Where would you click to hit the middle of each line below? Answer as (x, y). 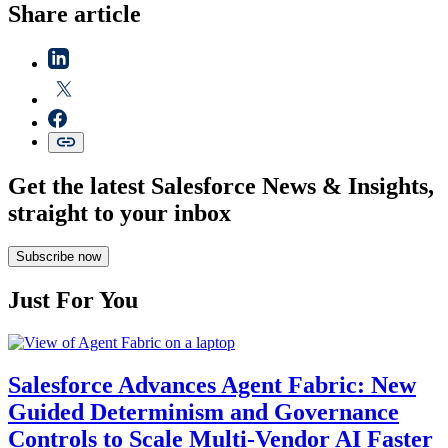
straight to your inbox (119, 212)
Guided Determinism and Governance (203, 412)
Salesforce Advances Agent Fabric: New (212, 385)
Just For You (73, 300)
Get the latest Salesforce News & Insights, (221, 185)
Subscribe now (58, 257)
